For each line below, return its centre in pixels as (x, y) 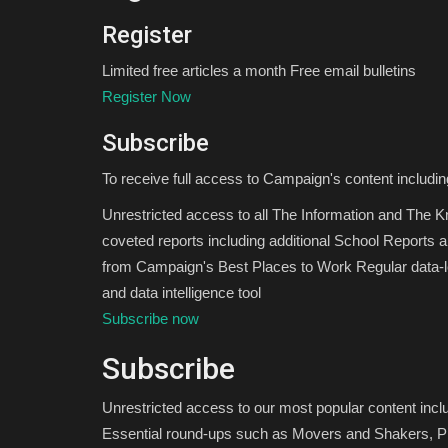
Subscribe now (150, 319)
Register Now (146, 97)
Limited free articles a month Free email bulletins (259, 71)
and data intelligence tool (181, 293)
